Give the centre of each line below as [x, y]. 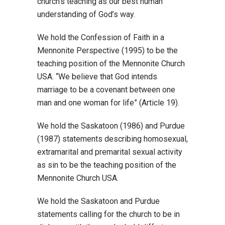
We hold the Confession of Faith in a [101, 37]
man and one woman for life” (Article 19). [108, 103]
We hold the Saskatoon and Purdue [98, 201]
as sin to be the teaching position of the [107, 165]
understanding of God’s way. [86, 14]
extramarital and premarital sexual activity [110, 152]
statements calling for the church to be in [108, 214]
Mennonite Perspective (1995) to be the [107, 50]
